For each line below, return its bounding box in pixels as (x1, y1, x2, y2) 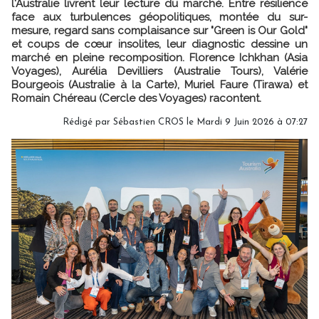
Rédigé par (63, 117, 113, 127)
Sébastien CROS (113, 117, 184, 127)
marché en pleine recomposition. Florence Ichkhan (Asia (11, 51, 308, 64)
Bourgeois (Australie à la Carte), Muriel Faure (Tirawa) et (11, 78, 308, 91)
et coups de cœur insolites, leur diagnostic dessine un (11, 37, 308, 51)
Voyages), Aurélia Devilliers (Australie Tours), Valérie (11, 64, 308, 78)
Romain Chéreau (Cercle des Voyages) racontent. (11, 91, 261, 105)
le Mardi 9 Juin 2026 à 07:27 (184, 117, 308, 127)
